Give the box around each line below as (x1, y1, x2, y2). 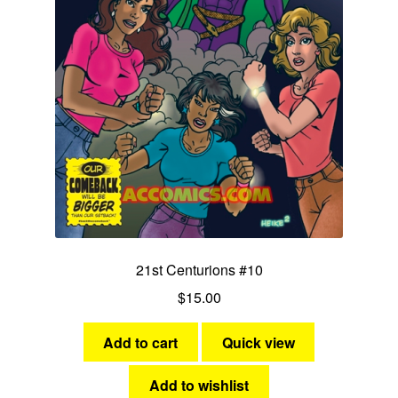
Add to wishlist (149, 375, 249, 396)
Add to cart (103, 331, 179, 353)
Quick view (221, 331, 295, 353)
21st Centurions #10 (135, 259, 263, 281)
